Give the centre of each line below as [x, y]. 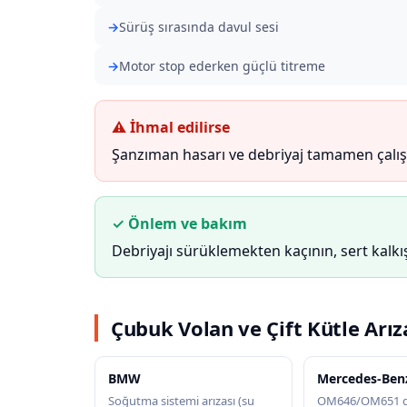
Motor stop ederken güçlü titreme [222, 66]
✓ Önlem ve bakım [179, 223]
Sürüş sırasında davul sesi [199, 27]
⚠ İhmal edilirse [171, 127]
